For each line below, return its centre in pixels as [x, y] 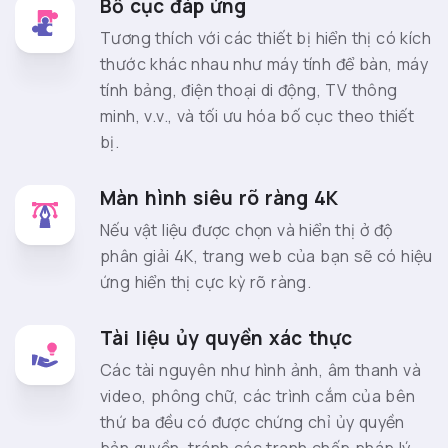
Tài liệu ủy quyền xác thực [226, 338]
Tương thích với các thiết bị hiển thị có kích [265, 38]
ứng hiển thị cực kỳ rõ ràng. [206, 282]
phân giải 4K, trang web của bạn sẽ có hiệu [266, 256]
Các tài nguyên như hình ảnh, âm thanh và [260, 370]
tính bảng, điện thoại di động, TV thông [249, 90]
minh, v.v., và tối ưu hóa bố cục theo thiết [257, 116]
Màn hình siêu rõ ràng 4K [219, 198]
